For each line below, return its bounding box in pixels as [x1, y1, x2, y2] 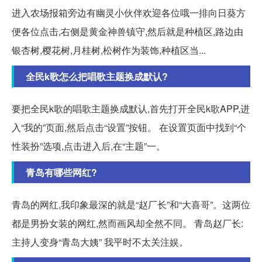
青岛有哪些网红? [26, 165, 97, 179]
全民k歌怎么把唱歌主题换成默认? [26, 69, 168, 83]
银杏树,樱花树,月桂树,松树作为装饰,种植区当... [12, 43, 206, 57]
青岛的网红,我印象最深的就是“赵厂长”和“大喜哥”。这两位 [12, 197, 250, 211]
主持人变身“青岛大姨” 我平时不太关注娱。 [12, 235, 188, 249]
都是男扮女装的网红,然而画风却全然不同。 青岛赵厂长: [12, 216, 243, 230]
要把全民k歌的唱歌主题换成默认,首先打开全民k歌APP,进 [12, 101, 250, 115]
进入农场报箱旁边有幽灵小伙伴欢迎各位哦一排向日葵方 [12, 5, 246, 19]
